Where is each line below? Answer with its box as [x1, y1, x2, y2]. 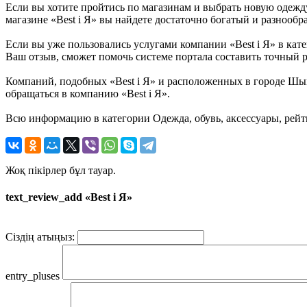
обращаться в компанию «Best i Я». [5, 87, 170, 99]
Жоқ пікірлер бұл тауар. [5, 164, 116, 176]
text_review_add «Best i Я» [5, 191, 132, 204]
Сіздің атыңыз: [5, 231, 75, 243]
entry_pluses [5, 270, 60, 282]
